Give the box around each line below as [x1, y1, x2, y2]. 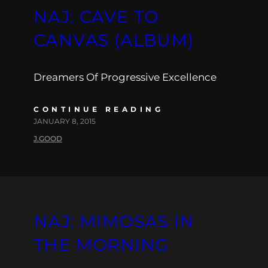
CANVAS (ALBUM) [33, 29, 194, 50]
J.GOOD [33, 133, 62, 143]
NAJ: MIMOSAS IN [33, 211, 194, 232]
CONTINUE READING [33, 104, 163, 114]
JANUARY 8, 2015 [33, 116, 96, 126]
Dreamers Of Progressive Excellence [33, 71, 217, 83]
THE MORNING [33, 234, 169, 255]
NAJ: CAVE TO [33, 6, 159, 27]
